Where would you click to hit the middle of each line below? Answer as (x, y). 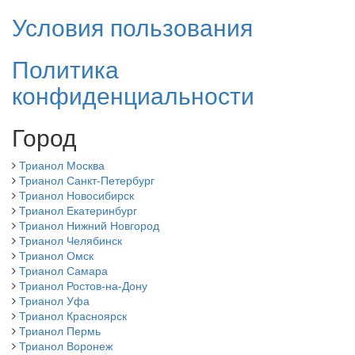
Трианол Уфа (54, 300)
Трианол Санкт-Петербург (87, 179)
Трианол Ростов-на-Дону (83, 285)
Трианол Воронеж (66, 345)
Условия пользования (132, 26)
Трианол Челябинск (71, 240)
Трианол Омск (56, 255)
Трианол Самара (63, 270)
